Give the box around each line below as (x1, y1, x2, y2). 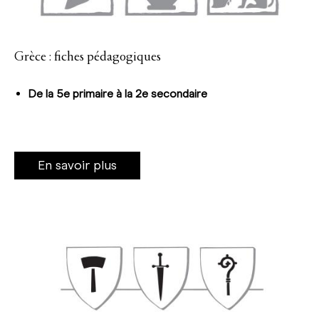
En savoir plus (38, 157, 117, 173)
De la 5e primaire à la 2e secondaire (28, 86, 207, 100)
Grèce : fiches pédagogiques (14, 49, 161, 64)
